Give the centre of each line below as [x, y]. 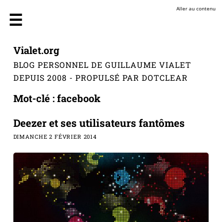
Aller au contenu [196, 8]
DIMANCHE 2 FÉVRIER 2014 [55, 137]
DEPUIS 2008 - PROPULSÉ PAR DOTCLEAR [100, 77]
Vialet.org [36, 50]
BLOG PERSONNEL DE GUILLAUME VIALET [102, 64]
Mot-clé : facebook [57, 98]
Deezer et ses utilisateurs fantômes [99, 123]
